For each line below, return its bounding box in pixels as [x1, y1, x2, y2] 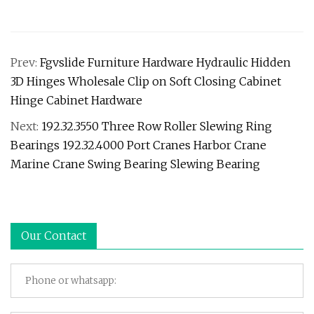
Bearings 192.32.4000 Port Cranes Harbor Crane [11, 138, 266, 152]
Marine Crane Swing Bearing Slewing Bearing [11, 157, 260, 171]
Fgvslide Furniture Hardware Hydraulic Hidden [40, 55, 291, 69]
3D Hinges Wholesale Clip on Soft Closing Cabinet [11, 74, 281, 88]
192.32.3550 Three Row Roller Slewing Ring [41, 119, 272, 133]
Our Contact [21, 228, 86, 243]
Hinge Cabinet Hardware [11, 93, 142, 107]
